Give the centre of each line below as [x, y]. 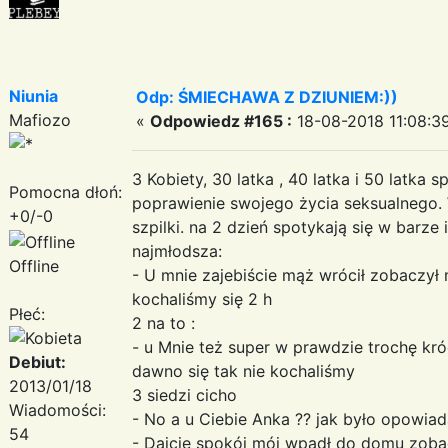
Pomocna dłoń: [65, 191]
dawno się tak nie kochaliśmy [243, 370]
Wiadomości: [57, 409]
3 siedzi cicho [184, 394]
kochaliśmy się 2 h [202, 298]
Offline [34, 265]
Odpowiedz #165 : [221, 120]
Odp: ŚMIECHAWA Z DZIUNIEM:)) [267, 96]
